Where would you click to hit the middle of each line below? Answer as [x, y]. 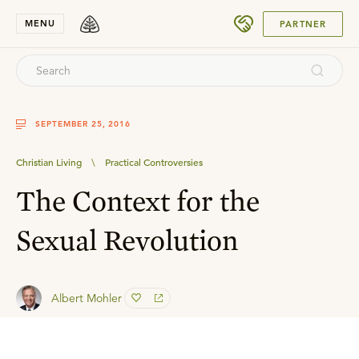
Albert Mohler [87, 298]
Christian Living [49, 162]
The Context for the [138, 200]
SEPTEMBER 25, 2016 [83, 124]
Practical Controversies [154, 162]
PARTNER [303, 24]
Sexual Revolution [127, 240]
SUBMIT [299, 17]
